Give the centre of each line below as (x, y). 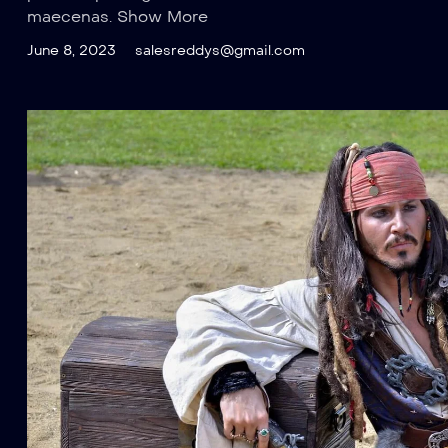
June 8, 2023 (71, 51)
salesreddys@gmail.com (220, 51)
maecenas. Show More (117, 17)
